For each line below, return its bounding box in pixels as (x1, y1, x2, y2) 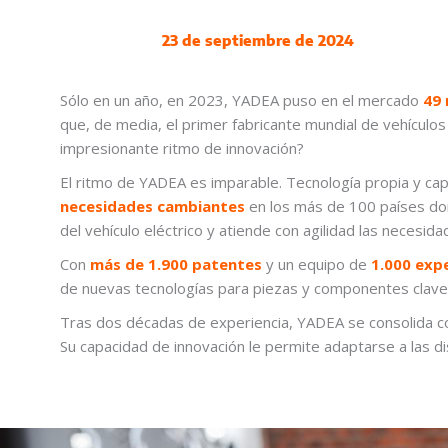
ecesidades (69, 196, 153, 217)
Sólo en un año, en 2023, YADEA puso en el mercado (60, 90, 423, 111)
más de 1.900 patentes (90, 254, 262, 275)
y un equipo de (262, 254, 371, 275)
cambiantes (153, 196, 249, 217)
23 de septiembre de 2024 (162, 31, 354, 50)
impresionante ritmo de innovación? (60, 138, 304, 159)
